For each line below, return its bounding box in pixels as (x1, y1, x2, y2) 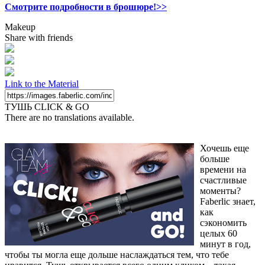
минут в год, (200, 238, 251, 249)
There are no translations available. (5, 112, 134, 122)
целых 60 (200, 228, 237, 238)
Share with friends (5, 32, 73, 43)
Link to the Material (5, 78, 79, 89)
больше (200, 153, 230, 164)
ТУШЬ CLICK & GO (5, 101, 89, 112)
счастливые (200, 174, 247, 185)
